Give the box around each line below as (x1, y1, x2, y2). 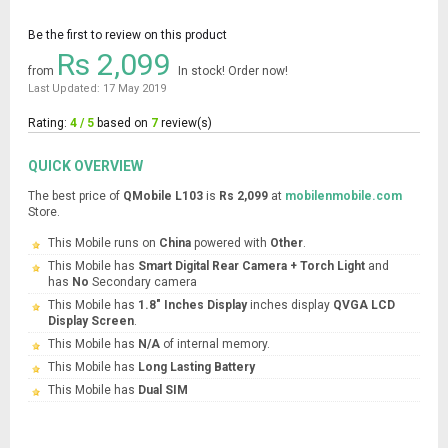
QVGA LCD (333, 298, 395, 313)
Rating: (28, 116, 70, 131)
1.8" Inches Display (138, 298, 247, 313)
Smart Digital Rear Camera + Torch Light (138, 259, 368, 274)
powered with (191, 236, 270, 251)
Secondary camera (89, 275, 197, 290)
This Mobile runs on (48, 236, 159, 251)
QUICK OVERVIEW (28, 158, 143, 175)
